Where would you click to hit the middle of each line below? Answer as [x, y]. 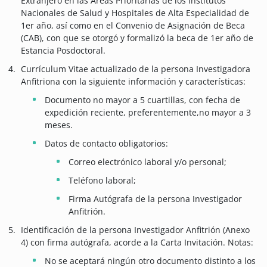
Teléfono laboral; [102, 181]
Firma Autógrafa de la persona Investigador [155, 199]
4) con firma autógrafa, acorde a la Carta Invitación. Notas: [137, 243]
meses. [59, 125]
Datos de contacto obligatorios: [106, 144]
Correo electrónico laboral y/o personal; [148, 162]
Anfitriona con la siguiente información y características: [133, 82]
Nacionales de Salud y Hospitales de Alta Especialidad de [135, 13]
